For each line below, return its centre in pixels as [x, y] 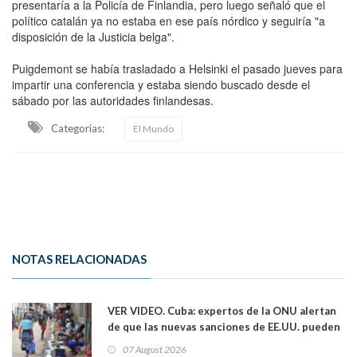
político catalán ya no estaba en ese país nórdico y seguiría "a [169, 20]
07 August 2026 [155, 349]
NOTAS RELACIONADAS [79, 259]
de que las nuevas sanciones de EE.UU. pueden [224, 326]
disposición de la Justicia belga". [93, 36]
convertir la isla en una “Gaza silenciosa [207, 342]
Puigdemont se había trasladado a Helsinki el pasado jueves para [177, 68]
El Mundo [153, 128]
